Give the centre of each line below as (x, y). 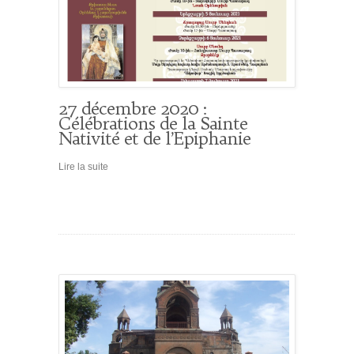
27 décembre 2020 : (132, 109)
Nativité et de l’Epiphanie (154, 139)
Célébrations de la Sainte (153, 124)
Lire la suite (83, 167)
